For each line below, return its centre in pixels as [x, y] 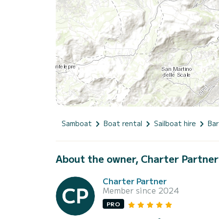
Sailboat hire [175, 123]
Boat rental [123, 123]
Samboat [77, 123]
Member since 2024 [141, 190]
